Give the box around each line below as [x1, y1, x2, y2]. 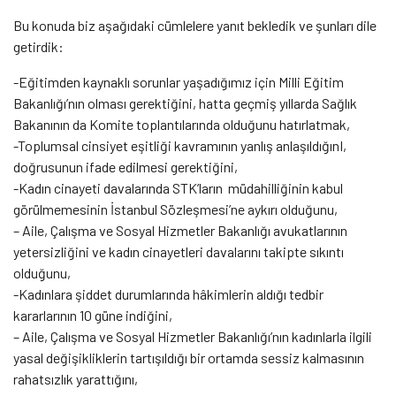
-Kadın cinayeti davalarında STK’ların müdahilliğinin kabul [13, 179, 343, 196]
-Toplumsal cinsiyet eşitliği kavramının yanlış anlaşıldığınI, [13, 136, 346, 154]
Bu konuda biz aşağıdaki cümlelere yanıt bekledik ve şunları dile [13, 16, 377, 34]
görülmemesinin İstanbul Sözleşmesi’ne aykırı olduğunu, [13, 200, 338, 217]
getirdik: [13, 37, 66, 55]
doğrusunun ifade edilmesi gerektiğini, [13, 157, 238, 175]
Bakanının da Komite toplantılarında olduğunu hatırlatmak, [13, 115, 350, 133]
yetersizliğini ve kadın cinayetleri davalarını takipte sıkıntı [13, 242, 344, 260]
